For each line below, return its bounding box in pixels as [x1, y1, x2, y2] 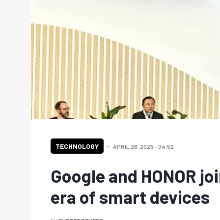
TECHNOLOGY [55, 141, 99, 150]
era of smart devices [51, 186, 210, 207]
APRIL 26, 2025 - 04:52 [113, 142, 174, 150]
